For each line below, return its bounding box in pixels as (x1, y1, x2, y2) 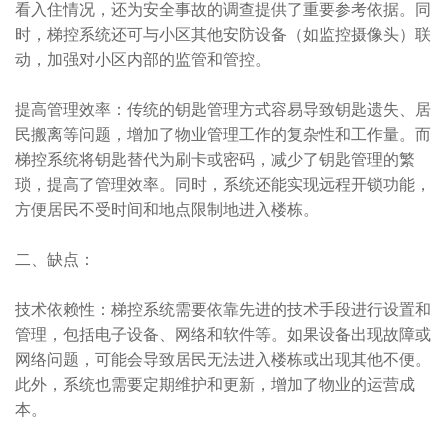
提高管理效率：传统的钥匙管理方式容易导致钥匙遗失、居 (15, 98, 431, 119)
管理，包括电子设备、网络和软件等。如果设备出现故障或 (15, 323, 431, 344)
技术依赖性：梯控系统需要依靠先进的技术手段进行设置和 (15, 298, 431, 319)
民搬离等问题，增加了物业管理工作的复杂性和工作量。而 (15, 123, 431, 144)
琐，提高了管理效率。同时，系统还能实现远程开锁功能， (15, 173, 431, 194)
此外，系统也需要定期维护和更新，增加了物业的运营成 (15, 373, 415, 394)
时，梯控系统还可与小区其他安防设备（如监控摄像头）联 (15, 23, 431, 44)
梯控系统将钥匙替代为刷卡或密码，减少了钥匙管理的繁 (15, 148, 415, 169)
